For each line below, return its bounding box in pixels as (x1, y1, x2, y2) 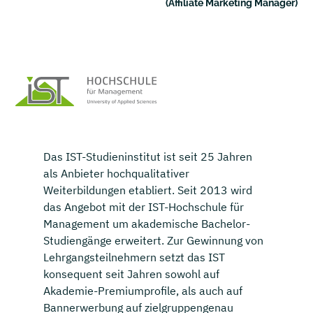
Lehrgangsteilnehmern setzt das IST (43, 250, 226, 265)
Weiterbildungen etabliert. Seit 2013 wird (43, 183, 253, 198)
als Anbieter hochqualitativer (43, 166, 190, 181)
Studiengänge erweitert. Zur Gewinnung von (43, 233, 264, 248)
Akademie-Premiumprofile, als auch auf (43, 284, 243, 298)
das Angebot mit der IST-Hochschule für (43, 200, 245, 214)
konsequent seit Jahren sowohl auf (43, 267, 220, 282)
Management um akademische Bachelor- (43, 217, 251, 231)
